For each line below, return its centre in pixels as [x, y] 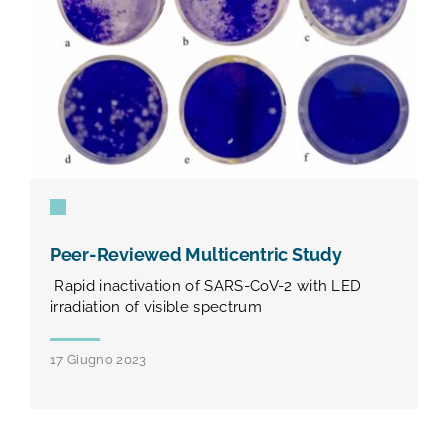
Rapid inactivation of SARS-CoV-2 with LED [206, 285]
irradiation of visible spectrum [156, 306]
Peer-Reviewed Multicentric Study [196, 254]
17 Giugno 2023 [98, 359]
